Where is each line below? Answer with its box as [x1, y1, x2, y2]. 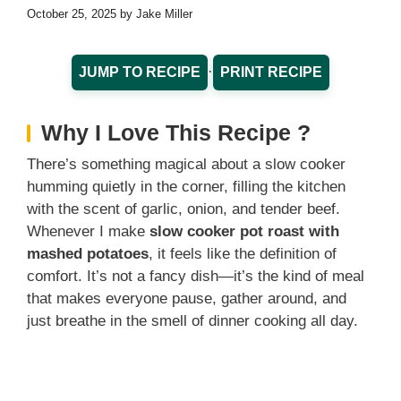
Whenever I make [27, 223, 149, 241]
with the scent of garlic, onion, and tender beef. [27, 200, 340, 218]
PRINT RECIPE [220, 64, 322, 80]
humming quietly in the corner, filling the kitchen [27, 178, 346, 196]
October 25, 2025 [27, 6, 116, 21]
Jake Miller [136, 6, 192, 21]
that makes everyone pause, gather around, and [27, 290, 346, 308]
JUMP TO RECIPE [79, 64, 200, 80]
